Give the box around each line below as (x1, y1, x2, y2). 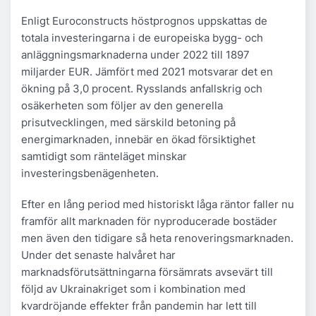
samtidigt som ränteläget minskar (21, 149, 187, 163)
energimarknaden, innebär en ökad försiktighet (21, 132, 255, 146)
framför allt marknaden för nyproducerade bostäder (21, 214, 277, 228)
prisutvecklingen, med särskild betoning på (21, 115, 236, 129)
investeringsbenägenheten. (21, 166, 159, 180)
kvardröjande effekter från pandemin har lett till (21, 298, 257, 312)
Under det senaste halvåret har (21, 248, 176, 262)
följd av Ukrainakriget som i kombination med (21, 281, 245, 296)
